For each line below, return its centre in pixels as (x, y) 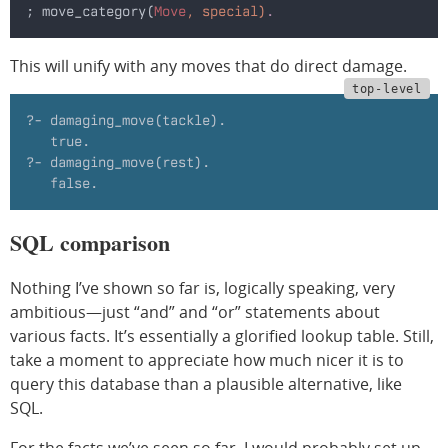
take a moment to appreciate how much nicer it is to (207, 359)
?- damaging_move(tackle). (126, 119)
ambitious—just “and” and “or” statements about (195, 311)
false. (62, 182)
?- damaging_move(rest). (118, 161)
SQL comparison (90, 242)
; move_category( (90, 10)
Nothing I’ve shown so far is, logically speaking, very (202, 287)
